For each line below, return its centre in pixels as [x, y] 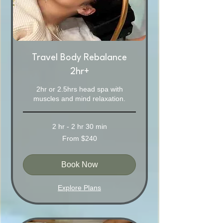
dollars [30, 152]
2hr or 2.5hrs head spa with [79, 89]
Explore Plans [79, 188]
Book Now [79, 165]
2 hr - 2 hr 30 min [79, 127]
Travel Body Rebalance [79, 58]
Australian [34, 146]
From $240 [79, 139]
